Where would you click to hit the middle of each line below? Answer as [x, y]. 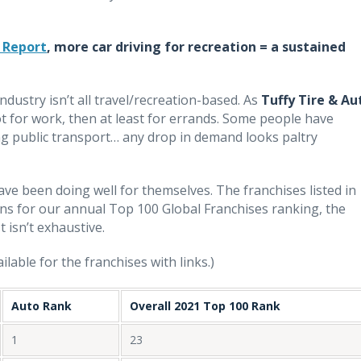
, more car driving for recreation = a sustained [196, 46]
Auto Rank [41, 305]
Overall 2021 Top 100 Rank [205, 305]
